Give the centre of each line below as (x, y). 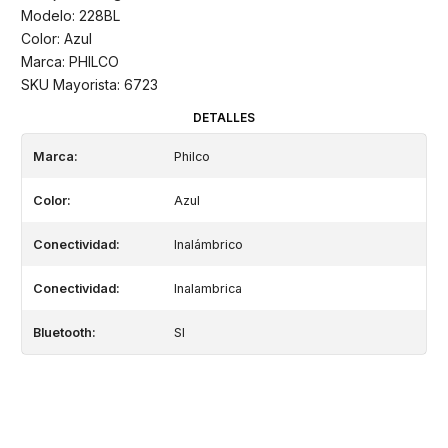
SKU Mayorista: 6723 (89, 85)
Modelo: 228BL (70, 16)
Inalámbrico (208, 244)
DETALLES (224, 117)
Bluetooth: (64, 332)
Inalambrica (207, 288)
